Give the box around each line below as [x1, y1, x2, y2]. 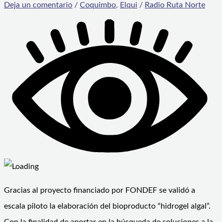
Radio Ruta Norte [145, 1, 205, 9]
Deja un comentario [4, 1, 72, 9]
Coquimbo [80, 1, 116, 9]
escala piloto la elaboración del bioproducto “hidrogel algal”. [4, 202, 211, 211]
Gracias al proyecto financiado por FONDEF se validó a [4, 186, 195, 195]
